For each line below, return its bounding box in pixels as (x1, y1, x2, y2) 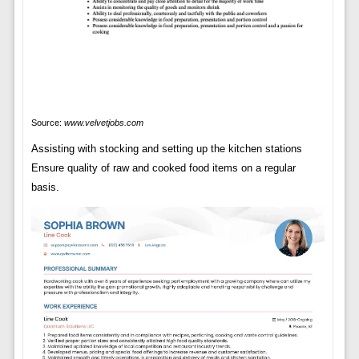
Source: (30, 118, 64, 128)
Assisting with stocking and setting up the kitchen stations (30, 143, 302, 155)
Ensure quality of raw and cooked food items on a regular (30, 162, 296, 175)
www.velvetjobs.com (63, 118, 143, 128)
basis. (30, 181, 59, 194)
